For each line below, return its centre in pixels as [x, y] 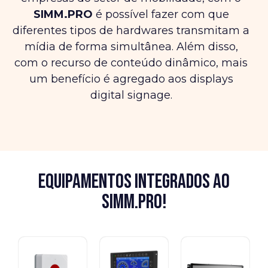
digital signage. [131, 95]
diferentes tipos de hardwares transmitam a [131, 30]
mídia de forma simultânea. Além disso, [131, 46]
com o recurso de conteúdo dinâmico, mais [131, 63]
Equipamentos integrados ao [134, 182]
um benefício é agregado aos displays [131, 79]
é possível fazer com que [161, 14]
